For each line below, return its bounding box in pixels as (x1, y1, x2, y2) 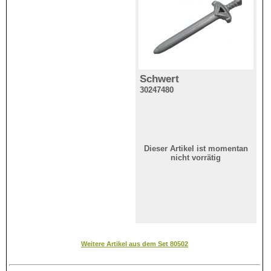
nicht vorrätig (171, 152, 221, 162)
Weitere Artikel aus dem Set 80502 (81, 240, 189, 247)
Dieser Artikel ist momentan (143, 143, 248, 153)
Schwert (140, 73, 180, 85)
